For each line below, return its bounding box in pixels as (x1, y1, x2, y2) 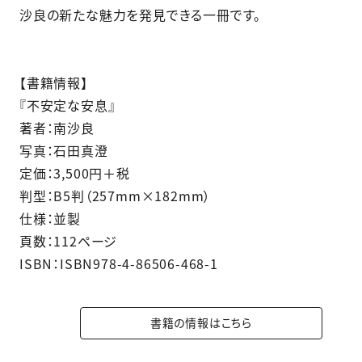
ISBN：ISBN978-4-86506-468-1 (19, 253, 218, 273)
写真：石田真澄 (19, 140, 108, 160)
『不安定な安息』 (19, 95, 116, 115)
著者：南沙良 (19, 117, 95, 137)
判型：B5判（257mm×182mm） (19, 185, 212, 205)
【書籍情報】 (19, 72, 88, 92)
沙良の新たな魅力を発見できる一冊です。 (19, 4, 262, 24)
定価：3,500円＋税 (19, 162, 130, 183)
